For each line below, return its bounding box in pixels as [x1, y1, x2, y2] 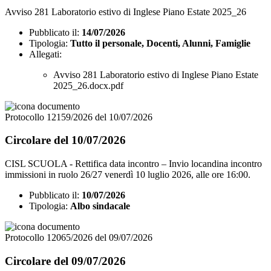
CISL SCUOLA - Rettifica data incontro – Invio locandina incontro [5, 158, 262, 169]
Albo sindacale [70, 201, 130, 212]
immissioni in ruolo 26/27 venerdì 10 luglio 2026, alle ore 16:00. [5, 169, 250, 180]
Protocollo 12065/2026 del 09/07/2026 [5, 232, 152, 243]
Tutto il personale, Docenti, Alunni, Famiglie [70, 38, 250, 48]
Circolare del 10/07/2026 [5, 134, 126, 147]
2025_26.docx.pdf [53, 80, 123, 91]
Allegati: [29, 48, 62, 59]
